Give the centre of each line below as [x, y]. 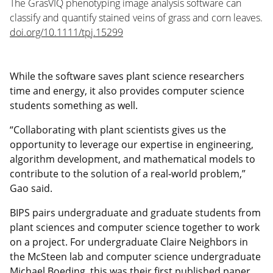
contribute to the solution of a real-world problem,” [128, 173]
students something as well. [74, 105]
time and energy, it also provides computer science [127, 90]
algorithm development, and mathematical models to [133, 159]
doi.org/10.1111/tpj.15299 [66, 32]
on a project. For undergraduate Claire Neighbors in [129, 242]
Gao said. [31, 188]
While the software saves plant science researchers [127, 76]
